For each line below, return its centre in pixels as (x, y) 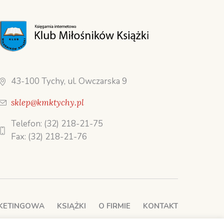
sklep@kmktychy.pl (48, 102)
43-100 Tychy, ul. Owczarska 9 (69, 81)
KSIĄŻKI (71, 206)
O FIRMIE (114, 206)
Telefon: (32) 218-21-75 (57, 123)
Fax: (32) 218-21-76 (49, 136)
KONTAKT (160, 206)
